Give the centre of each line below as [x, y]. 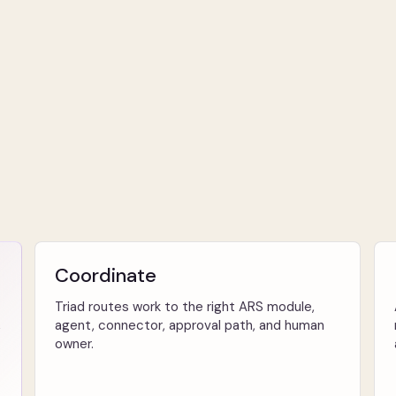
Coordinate [106, 275]
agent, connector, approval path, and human [190, 325]
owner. [75, 344]
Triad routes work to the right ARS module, [185, 307]
